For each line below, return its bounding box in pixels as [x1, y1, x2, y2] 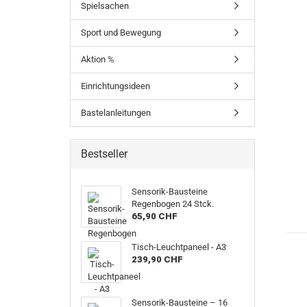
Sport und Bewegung [81, 27, 161, 38]
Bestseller [81, 147, 127, 160]
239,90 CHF [132, 254, 184, 265]
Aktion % [81, 54, 114, 64]
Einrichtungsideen [81, 81, 150, 91]
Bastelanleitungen [81, 108, 151, 118]
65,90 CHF [132, 211, 178, 221]
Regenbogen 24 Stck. [132, 199, 214, 209]
